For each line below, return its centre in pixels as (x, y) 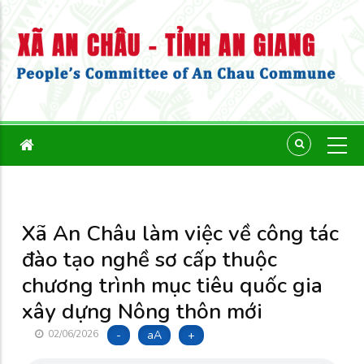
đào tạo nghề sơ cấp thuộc (149, 259)
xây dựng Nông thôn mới (142, 311)
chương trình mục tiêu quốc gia (172, 285)
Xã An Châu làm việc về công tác (180, 233)
